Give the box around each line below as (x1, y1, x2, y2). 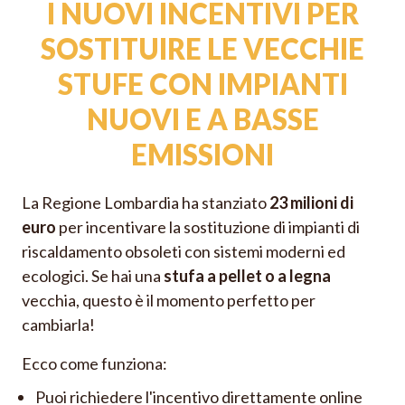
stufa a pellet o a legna (164, 266, 331, 287)
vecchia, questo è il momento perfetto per (22, 290, 316, 311)
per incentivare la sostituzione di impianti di (56, 217, 360, 238)
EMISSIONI (131, 137, 274, 173)
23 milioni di (269, 193, 353, 213)
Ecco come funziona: (22, 353, 170, 374)
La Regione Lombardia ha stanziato (22, 193, 269, 213)
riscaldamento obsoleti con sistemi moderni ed (22, 241, 345, 262)
